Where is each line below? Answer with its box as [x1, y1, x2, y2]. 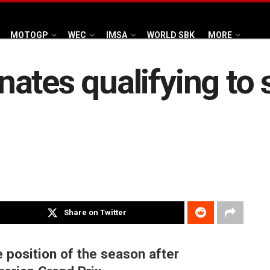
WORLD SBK [147, 30, 195, 40]
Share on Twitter [64, 208, 127, 218]
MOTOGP [10, 30, 48, 40]
